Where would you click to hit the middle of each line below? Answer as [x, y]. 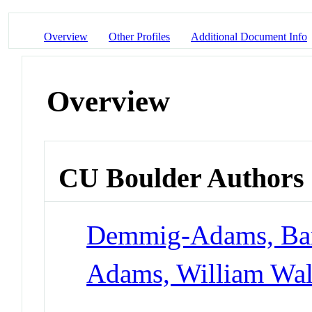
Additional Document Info [249, 37]
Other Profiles [139, 37]
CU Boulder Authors [182, 178]
